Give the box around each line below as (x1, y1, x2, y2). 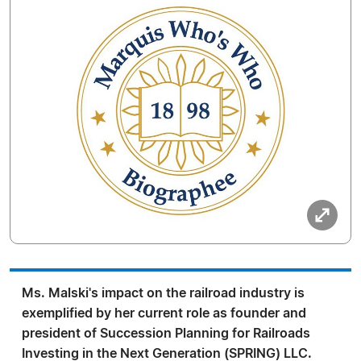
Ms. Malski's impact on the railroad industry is (22, 287, 305, 300)
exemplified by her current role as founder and (22, 307, 306, 320)
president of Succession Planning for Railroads (22, 327, 310, 340)
